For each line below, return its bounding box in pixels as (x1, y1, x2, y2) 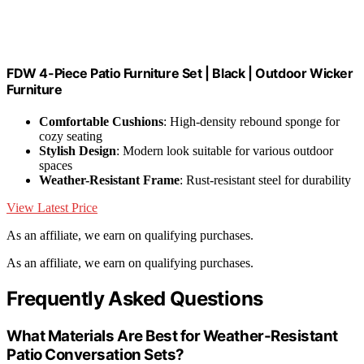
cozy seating (39, 128, 102, 143)
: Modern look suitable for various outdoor (116, 143, 333, 158)
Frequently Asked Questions (6, 286, 263, 310)
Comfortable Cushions (39, 114, 163, 128)
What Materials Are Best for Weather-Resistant (6, 326, 338, 345)
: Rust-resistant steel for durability (180, 172, 351, 187)
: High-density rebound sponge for (163, 114, 340, 128)
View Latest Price (6, 200, 97, 214)
